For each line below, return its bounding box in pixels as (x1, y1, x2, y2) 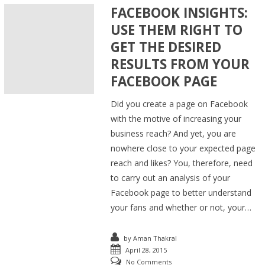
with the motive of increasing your (111, 112, 242, 124)
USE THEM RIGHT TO (111, 20, 243, 39)
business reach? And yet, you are (111, 127, 237, 139)
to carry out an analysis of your (111, 172, 231, 183)
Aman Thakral (133, 233, 177, 243)
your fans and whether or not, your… (111, 201, 252, 213)
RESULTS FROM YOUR (111, 54, 250, 73)
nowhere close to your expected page (111, 142, 256, 154)
